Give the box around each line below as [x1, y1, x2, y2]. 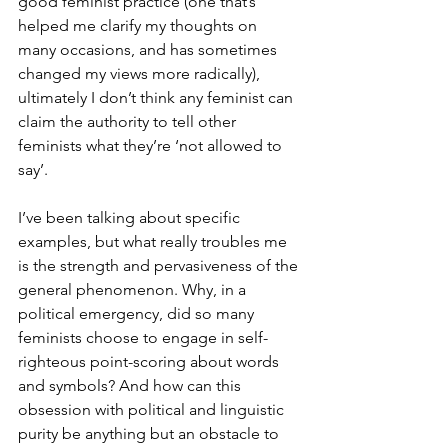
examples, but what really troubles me [18, 232, 291, 251]
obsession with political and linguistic [18, 400, 288, 419]
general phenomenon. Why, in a [18, 280, 250, 299]
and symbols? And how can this [18, 376, 245, 395]
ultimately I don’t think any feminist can [18, 88, 297, 107]
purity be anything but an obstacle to [18, 424, 283, 443]
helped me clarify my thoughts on [18, 16, 261, 35]
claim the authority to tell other [18, 112, 240, 131]
